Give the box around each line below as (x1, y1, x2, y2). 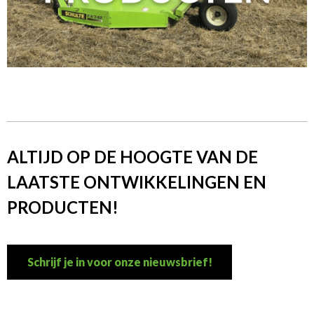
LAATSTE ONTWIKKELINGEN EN (7, 172, 266, 193)
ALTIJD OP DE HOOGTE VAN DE (7, 146, 258, 168)
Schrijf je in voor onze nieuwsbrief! (27, 255, 212, 269)
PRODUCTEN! (7, 197, 118, 218)
